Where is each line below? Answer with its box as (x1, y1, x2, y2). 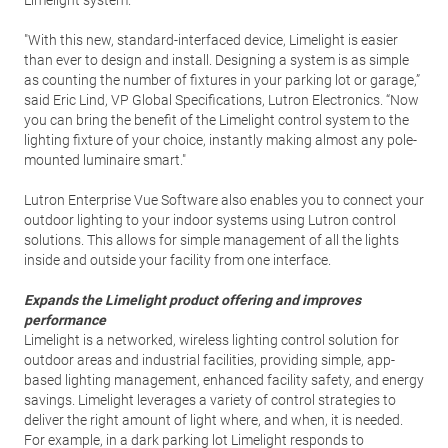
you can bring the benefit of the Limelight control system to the (24, 112, 409, 128)
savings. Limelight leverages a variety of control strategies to (24, 392, 396, 408)
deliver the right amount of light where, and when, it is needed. (24, 412, 403, 428)
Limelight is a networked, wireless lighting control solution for (24, 332, 399, 348)
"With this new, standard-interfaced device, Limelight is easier (24, 32, 398, 48)
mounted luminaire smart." (24, 152, 186, 168)
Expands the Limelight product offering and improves (24, 292, 361, 308)
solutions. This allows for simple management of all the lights (24, 232, 399, 248)
